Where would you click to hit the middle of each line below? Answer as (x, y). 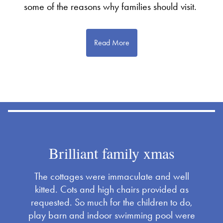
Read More (111, 42)
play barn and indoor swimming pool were (111, 215)
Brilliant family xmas (111, 153)
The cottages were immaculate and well (111, 176)
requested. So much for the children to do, (111, 202)
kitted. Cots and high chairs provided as (111, 189)
